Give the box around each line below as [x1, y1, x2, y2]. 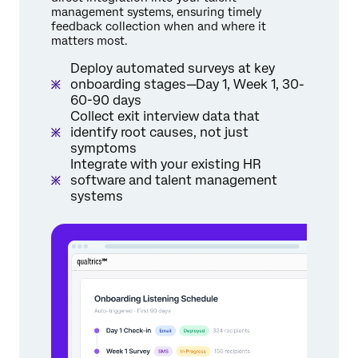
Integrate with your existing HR [70, 156, 261, 172]
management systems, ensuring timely [51, 5, 261, 18]
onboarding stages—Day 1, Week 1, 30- [70, 76, 304, 92]
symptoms [70, 140, 137, 156]
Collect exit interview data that [70, 108, 260, 124]
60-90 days [70, 92, 141, 108]
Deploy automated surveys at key [70, 60, 275, 76]
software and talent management [70, 172, 277, 188]
